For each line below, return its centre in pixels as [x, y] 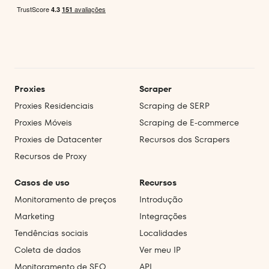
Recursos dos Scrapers [185, 140]
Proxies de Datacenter [58, 140]
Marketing [35, 216]
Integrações [163, 216]
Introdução [161, 200]
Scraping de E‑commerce [189, 123]
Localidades [163, 233]
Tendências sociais [51, 233]
